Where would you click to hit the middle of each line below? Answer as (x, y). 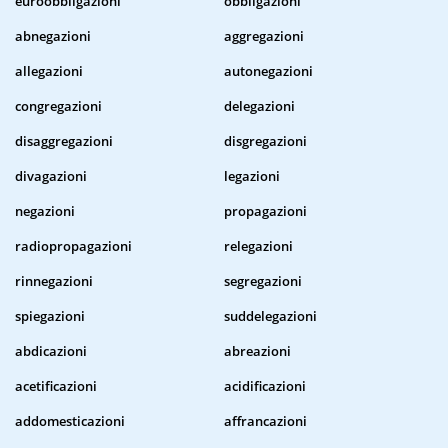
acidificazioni (265, 386)
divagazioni (51, 176)
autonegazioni (268, 71)
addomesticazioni (70, 421)
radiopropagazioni (73, 246)
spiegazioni (50, 316)
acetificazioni (56, 386)
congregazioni (58, 106)
